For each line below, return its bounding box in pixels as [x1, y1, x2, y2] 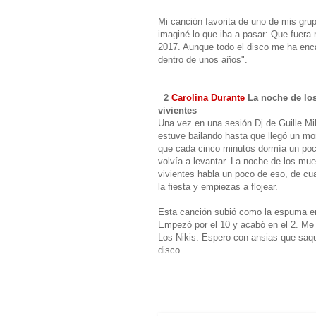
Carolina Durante [171, 92, 245, 103]
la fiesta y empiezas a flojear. [158, 181, 278, 192]
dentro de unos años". [158, 54, 248, 65]
